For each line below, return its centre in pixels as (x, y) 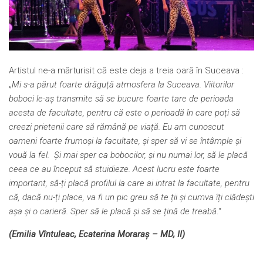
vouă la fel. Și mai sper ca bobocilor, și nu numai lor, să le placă (128, 155)
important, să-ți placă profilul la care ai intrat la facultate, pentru (129, 183)
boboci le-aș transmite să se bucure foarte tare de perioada (121, 99)
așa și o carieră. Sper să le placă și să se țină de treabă (113, 212)
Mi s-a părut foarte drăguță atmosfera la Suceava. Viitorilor (123, 85)
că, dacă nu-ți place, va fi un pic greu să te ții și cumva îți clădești (131, 198)
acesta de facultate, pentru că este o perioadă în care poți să (124, 113)
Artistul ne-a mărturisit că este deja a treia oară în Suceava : (126, 71)
